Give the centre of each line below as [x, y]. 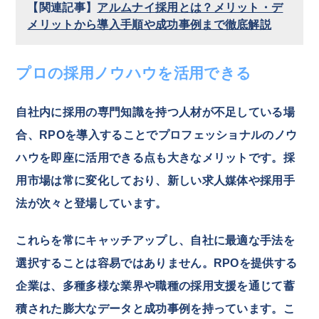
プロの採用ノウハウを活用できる [134, 73]
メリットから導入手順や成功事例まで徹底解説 [150, 24]
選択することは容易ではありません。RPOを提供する [157, 263]
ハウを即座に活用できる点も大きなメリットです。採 [156, 157]
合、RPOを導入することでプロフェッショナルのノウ [157, 135]
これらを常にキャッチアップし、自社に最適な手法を [156, 240]
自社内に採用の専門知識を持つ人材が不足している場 [156, 112]
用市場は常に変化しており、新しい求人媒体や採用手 [156, 180]
